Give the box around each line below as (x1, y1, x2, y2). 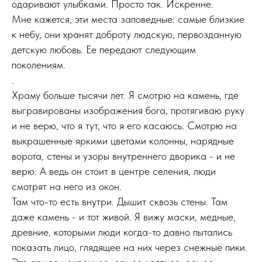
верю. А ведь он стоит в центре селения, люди (12, 165, 216, 177)
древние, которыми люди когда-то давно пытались (12, 226, 232, 238)
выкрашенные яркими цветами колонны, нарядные (12, 135, 234, 147)
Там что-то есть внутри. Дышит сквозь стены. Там (12, 195, 227, 208)
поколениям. (12, 58, 65, 71)
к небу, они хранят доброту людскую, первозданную (12, 28, 242, 40)
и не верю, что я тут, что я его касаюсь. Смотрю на (12, 119, 237, 132)
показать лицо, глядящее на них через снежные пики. (12, 241, 247, 253)
